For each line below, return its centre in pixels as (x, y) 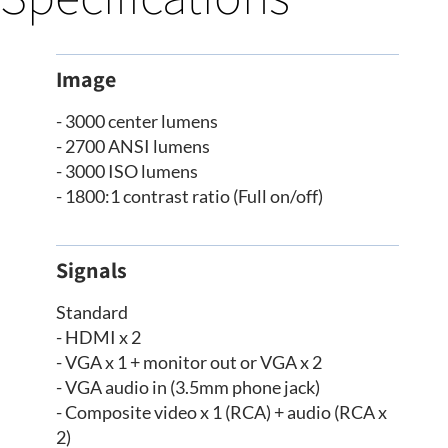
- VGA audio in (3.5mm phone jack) (188, 387)
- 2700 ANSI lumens (133, 146)
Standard (92, 312)
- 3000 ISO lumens (127, 171)
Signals (91, 270)
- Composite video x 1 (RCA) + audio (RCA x (221, 412)
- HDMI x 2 (98, 337)
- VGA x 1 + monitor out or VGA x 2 (189, 362)
